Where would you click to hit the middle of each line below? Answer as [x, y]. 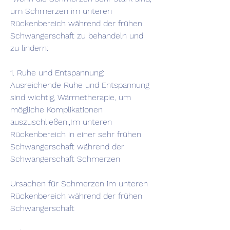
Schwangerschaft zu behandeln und [77, 36]
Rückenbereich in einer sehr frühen [76, 135]
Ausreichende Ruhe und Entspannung [80, 85]
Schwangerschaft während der [67, 147]
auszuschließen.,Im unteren [61, 122]
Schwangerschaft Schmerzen [65, 159]
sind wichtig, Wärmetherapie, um [71, 98]
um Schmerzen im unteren [61, 11]
